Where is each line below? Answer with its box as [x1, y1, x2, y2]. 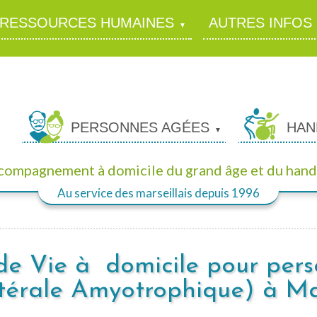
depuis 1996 [195, 185, 260, 200]
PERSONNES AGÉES [71, 120, 210, 135]
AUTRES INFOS [209, 15, 313, 30]
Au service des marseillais [57, 185, 195, 200]
